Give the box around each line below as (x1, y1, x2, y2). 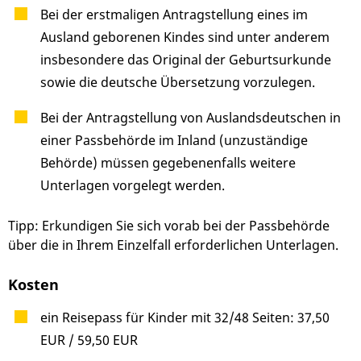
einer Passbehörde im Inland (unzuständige (40, 131, 308, 150)
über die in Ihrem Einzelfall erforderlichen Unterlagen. (8, 236, 338, 255)
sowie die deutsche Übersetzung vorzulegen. (40, 73, 315, 92)
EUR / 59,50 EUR (40, 331, 138, 350)
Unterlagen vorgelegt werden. (40, 176, 225, 195)
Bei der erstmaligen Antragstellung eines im (40, 6, 308, 24)
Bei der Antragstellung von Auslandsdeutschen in (40, 109, 341, 127)
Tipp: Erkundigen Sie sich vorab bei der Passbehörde (8, 217, 330, 235)
